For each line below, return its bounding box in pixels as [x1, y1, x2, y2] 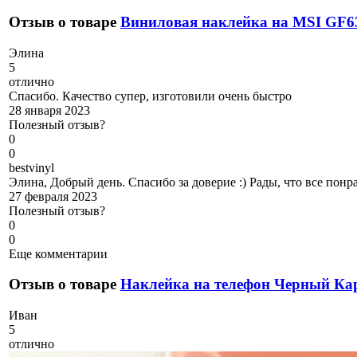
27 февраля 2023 [9, 189, 97, 203]
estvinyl [15, 160, 54, 175]
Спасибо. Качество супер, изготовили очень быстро [9, 88, 292, 103]
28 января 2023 [9, 103, 90, 117]
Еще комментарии [9, 246, 108, 261]
